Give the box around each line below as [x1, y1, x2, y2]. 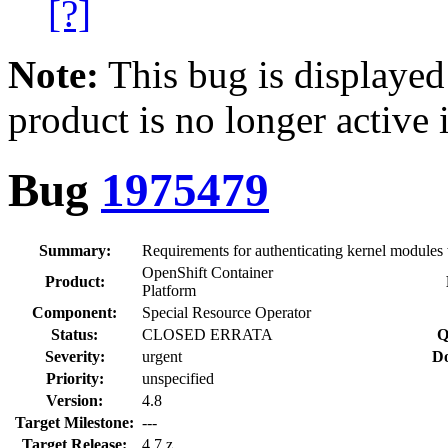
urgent [142, 347, 182, 365]
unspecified [142, 369, 214, 387]
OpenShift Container [142, 263, 273, 281]
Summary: [38, 241, 111, 259]
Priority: [45, 369, 104, 387]
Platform [142, 281, 196, 299]
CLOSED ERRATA [142, 325, 273, 343]
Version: [46, 391, 103, 409]
